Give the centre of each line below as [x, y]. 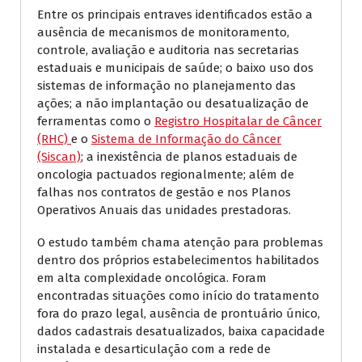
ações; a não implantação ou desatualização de [173, 103]
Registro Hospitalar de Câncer [238, 121]
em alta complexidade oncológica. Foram [152, 278]
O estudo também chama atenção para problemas [180, 242]
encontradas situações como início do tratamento [178, 295]
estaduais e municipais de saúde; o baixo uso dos [175, 67]
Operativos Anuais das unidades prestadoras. [164, 210]
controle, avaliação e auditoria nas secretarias [168, 50]
